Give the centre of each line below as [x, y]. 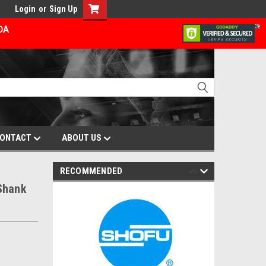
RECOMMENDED [91, 171]
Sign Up [63, 9]
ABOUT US [83, 138]
